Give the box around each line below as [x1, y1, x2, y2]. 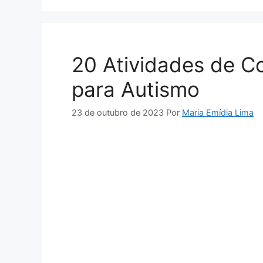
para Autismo [72, 77, 200, 102]
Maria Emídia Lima [182, 107, 254, 117]
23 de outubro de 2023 [72, 107, 164, 117]
